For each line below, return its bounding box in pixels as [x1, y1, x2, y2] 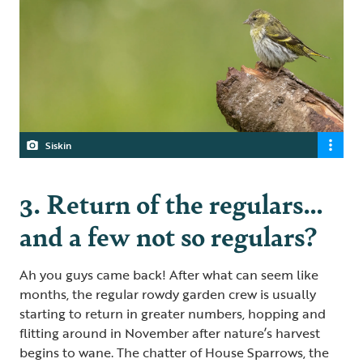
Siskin [45, 137, 71, 152]
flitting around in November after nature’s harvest [19, 322, 320, 343]
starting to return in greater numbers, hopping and [19, 303, 326, 323]
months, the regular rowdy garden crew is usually [19, 284, 316, 304]
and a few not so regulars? [19, 216, 322, 254]
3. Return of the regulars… [19, 183, 323, 222]
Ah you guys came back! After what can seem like [19, 264, 318, 284]
